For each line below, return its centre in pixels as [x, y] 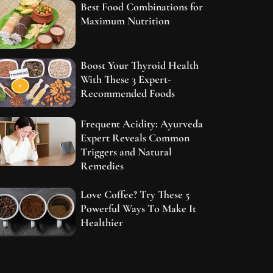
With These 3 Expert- [126, 80]
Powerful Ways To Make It [139, 209]
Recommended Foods [128, 94]
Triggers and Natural [126, 152]
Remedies [102, 166]
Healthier [102, 223]
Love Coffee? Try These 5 [135, 195]
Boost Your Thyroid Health [140, 66]
